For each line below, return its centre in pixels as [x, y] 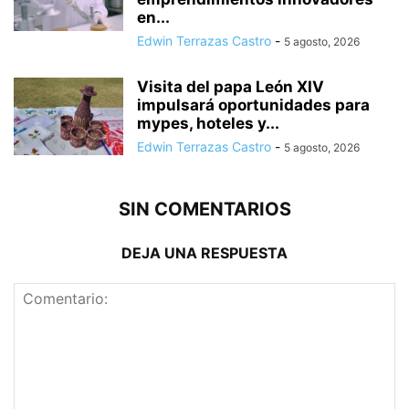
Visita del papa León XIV [231, 87]
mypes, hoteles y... [208, 124]
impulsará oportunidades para [253, 105]
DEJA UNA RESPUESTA [204, 253]
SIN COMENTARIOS [204, 210]
